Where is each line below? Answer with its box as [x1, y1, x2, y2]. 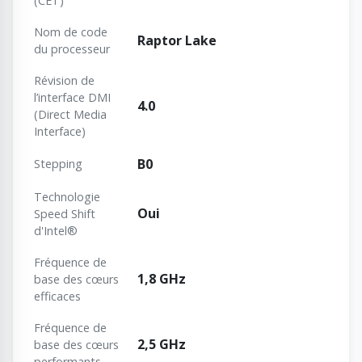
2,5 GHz [137, 335, 186, 354]
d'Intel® [34, 223, 78, 239]
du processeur [34, 41, 110, 57]
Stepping [34, 156, 82, 172]
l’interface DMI [34, 90, 111, 106]
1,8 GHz [137, 270, 186, 288]
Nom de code [34, 24, 107, 40]
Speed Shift [34, 206, 95, 222]
